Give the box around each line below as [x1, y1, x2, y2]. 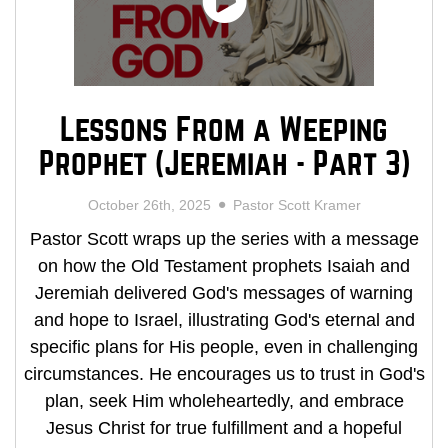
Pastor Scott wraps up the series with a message [29, 228, 419, 249]
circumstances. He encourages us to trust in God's [23, 363, 425, 384]
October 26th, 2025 [87, 196, 219, 213]
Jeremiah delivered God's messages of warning [35, 282, 413, 303]
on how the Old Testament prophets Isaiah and [38, 255, 410, 276]
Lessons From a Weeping [60, 114, 388, 147]
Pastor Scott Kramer [224, 196, 361, 213]
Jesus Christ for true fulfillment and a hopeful [46, 417, 402, 438]
